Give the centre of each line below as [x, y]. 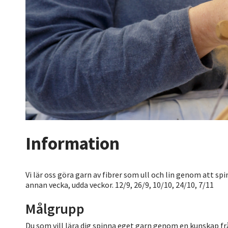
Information [73, 143]
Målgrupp [55, 208]
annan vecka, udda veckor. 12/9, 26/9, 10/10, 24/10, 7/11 [120, 184]
